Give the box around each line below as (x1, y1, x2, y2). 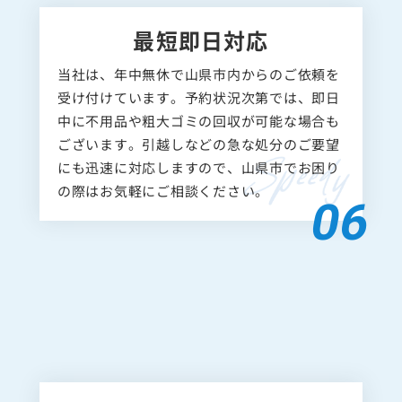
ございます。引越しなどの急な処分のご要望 (57, 147, 340, 167)
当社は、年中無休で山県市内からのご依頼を (57, 77, 340, 97)
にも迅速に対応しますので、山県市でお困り (57, 170, 340, 190)
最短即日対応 (133, 37, 269, 69)
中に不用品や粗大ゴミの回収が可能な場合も (57, 124, 340, 144)
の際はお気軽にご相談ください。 (57, 194, 269, 214)
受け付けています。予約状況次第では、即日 (57, 100, 340, 120)
